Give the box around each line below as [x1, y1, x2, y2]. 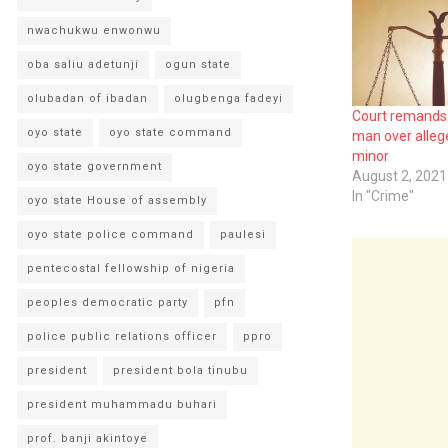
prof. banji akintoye [27, 432, 148, 445]
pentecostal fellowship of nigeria [27, 262, 235, 275]
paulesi [220, 228, 266, 241]
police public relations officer [27, 330, 217, 343]
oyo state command [109, 126, 232, 139]
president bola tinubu [113, 364, 248, 377]
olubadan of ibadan [27, 92, 148, 105]
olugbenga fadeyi [174, 92, 283, 105]
